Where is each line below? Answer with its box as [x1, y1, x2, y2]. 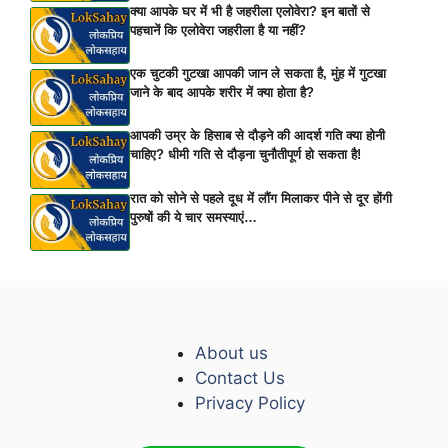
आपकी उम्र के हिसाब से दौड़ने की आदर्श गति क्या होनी [130, 128, 385, 144]
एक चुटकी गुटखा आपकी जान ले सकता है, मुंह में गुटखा [130, 66, 386, 82]
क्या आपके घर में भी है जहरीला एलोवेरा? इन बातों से [130, 3, 370, 19]
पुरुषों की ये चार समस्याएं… [130, 209, 257, 225]
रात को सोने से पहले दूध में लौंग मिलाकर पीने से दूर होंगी [130, 190, 392, 206]
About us [194, 342, 268, 363]
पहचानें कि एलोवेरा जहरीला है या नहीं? [130, 22, 306, 38]
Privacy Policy [194, 392, 305, 413]
